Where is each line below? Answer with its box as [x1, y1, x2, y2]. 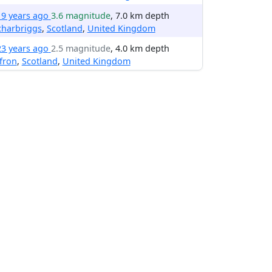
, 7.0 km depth [110, 10, 169, 21]
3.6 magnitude [50, 10, 110, 21]
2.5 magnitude [50, 42, 110, 54]
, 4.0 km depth [110, 42, 169, 54]
